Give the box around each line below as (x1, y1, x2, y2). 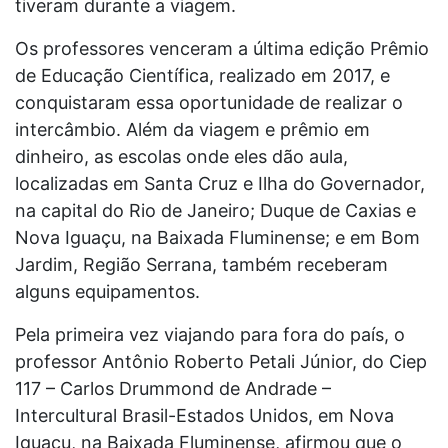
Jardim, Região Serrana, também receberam (15, 253, 388, 275)
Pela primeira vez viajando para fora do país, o (15, 323, 405, 345)
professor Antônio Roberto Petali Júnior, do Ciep (15, 350, 427, 372)
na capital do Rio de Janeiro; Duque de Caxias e (15, 199, 416, 221)
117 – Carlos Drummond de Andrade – (15, 377, 331, 399)
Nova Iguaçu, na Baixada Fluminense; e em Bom (15, 226, 420, 248)
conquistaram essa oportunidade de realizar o (15, 91, 403, 113)
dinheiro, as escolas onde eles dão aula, (15, 145, 348, 167)
